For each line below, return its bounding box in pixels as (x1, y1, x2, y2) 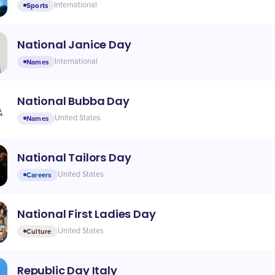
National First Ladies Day (17, 206, 156, 222)
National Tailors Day (17, 149, 131, 165)
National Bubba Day (17, 93, 130, 109)
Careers (26, 170, 52, 179)
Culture (26, 227, 52, 236)
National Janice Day (17, 36, 131, 52)
